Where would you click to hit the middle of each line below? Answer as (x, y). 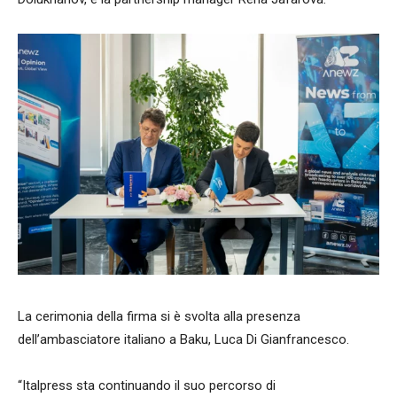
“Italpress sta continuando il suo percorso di (147, 386)
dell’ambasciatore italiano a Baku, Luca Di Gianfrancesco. (183, 340)
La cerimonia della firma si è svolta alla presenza (159, 317)
